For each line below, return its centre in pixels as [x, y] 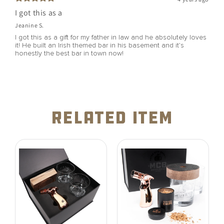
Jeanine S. [29, 25]
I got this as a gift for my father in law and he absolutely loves [111, 37]
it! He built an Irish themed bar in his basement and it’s [99, 45]
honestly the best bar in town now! [69, 53]
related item [112, 117]
